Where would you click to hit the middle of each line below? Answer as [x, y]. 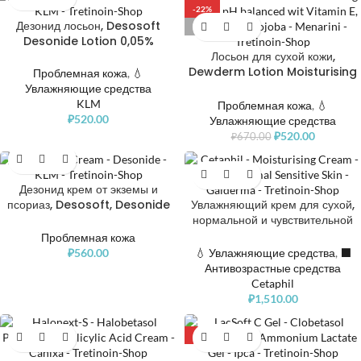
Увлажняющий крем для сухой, [273, 204]
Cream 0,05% [88, 220]
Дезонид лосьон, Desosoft [88, 26]
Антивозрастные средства [273, 268]
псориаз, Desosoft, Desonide [88, 204]
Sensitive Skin [273, 266]
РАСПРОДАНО [221, 27]
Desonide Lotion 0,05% [88, 41]
